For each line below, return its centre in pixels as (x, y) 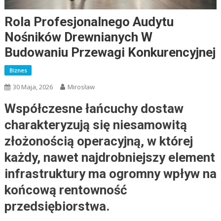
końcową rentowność (66, 190)
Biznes (18, 70)
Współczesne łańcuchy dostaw (94, 108)
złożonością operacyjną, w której (98, 141)
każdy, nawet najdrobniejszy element (110, 157)
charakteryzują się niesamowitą (95, 125)
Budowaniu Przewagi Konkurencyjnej (110, 52)
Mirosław (81, 87)
